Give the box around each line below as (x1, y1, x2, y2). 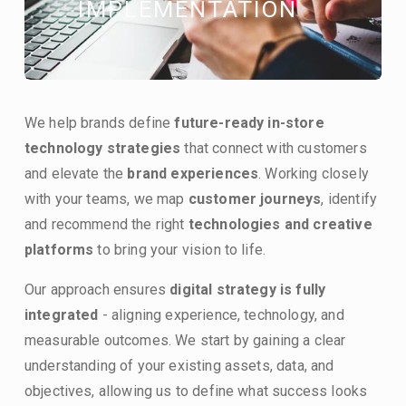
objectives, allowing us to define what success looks (24, 382, 368, 400)
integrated (24, 305, 99, 324)
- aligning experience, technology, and (98, 305, 344, 324)
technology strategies (24, 139, 181, 157)
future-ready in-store (174, 113, 324, 131)
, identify (321, 189, 378, 208)
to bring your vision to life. (93, 240, 266, 258)
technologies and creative (188, 215, 372, 233)
